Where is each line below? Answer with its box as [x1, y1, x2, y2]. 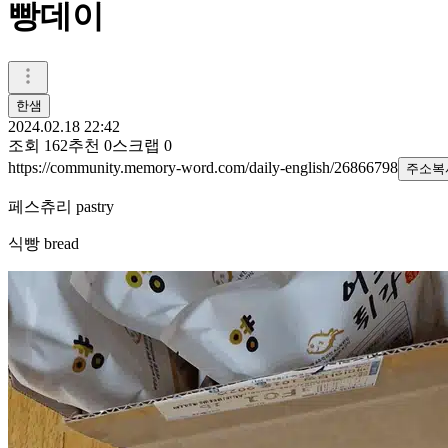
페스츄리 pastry [8, 197, 114, 215]
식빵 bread [8, 234, 79, 252]
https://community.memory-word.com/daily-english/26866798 [8, 158, 398, 176]
